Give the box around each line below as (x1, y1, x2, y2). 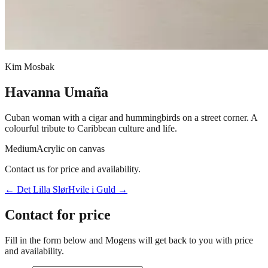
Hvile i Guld (68, 184, 115, 194)
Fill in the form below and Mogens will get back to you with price (5, 234, 253, 245)
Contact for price (5, 206, 111, 223)
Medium (5, 143, 36, 154)
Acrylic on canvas (36, 143, 105, 154)
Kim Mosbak (5, 62, 54, 72)
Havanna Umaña (5, 84, 108, 100)
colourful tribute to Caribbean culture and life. (5, 123, 177, 133)
